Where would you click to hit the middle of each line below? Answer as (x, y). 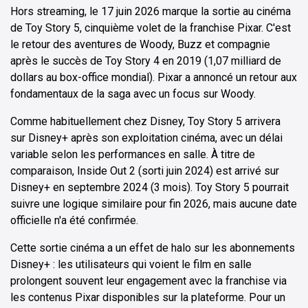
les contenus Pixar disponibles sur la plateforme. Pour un (148, 298)
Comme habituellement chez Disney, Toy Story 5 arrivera (145, 122)
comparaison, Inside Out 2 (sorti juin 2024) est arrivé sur (145, 171)
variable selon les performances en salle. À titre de (133, 155)
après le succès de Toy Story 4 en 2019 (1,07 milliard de (146, 61)
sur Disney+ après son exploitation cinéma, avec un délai (146, 138)
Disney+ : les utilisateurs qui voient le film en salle (131, 265)
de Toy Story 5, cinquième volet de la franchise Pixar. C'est (151, 28)
